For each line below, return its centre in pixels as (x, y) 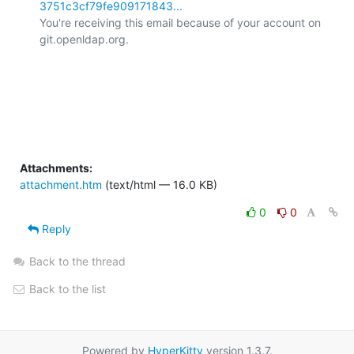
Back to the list (66, 288)
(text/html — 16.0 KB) (160, 184)
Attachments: (56, 168)
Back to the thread (77, 261)
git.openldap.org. (84, 39)
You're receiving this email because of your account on (180, 22)
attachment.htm (61, 184)
